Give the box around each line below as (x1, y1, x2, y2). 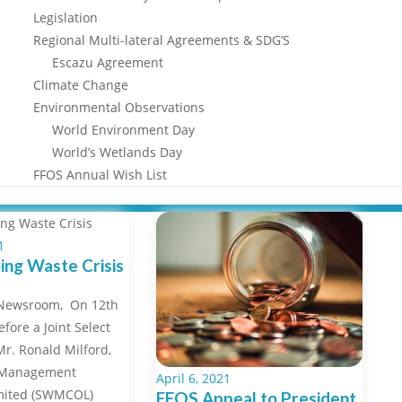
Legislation (33, 9, 98, 26)
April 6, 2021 (155, 369, 231, 387)
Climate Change (33, 76, 128, 93)
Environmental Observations (33, 99, 205, 116)
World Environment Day (52, 121, 195, 138)
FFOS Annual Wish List (33, 166, 167, 183)
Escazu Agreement (52, 54, 163, 71)
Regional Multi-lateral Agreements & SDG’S (33, 31, 290, 48)
